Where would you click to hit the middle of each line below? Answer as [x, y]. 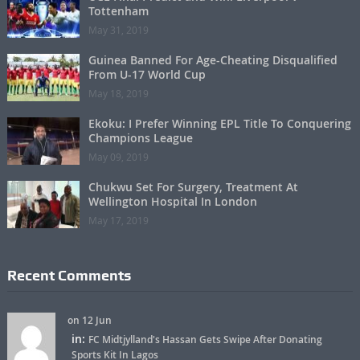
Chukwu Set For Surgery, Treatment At [193, 187]
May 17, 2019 [118, 221]
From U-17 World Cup [147, 75]
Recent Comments [69, 276]
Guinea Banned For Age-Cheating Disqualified [213, 60]
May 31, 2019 [118, 30]
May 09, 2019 [118, 157]
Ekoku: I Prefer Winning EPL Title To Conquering [219, 124]
